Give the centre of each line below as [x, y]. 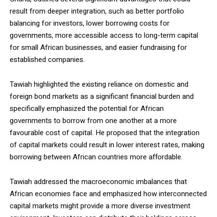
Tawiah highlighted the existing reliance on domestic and [99, 84]
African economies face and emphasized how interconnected [108, 194]
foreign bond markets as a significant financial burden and [102, 96]
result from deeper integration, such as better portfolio [97, 11]
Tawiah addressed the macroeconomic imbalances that [98, 182]
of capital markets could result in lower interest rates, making [107, 145]
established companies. [47, 60]
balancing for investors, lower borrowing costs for [90, 23]
